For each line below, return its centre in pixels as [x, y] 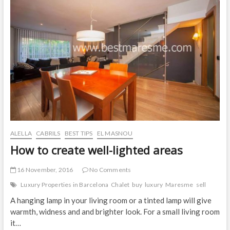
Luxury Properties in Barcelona [65, 184]
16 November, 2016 [44, 169]
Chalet [120, 184]
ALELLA [21, 133]
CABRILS [48, 133]
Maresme [179, 184]
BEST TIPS [79, 133]
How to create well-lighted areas [96, 150]
